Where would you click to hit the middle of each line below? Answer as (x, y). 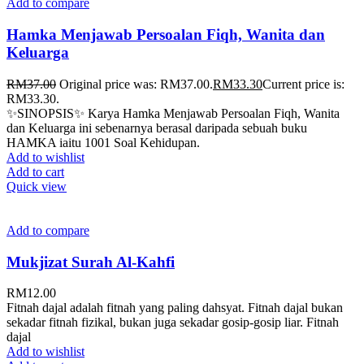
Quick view (37, 186)
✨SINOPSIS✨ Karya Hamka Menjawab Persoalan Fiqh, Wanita (173, 113)
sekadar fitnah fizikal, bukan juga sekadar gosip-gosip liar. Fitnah (173, 323)
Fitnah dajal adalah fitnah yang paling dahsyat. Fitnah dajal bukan (175, 308)
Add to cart (35, 171)
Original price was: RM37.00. (136, 84)
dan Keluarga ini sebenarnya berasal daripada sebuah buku (157, 128)
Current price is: (303, 84)
